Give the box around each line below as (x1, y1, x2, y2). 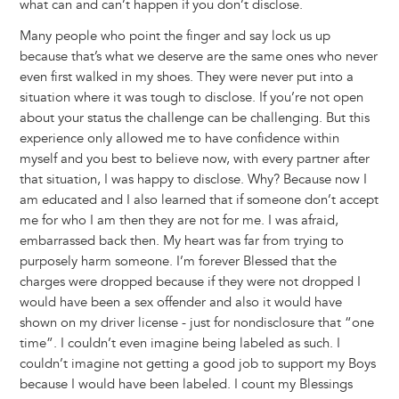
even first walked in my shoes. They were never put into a (19, 69, 354, 86)
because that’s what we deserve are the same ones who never (19, 48, 378, 66)
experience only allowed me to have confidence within (19, 130, 339, 148)
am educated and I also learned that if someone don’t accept (19, 191, 379, 209)
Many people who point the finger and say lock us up (19, 28, 330, 45)
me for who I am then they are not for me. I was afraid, (19, 212, 338, 230)
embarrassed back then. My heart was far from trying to (19, 232, 344, 250)
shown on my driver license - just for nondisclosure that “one (19, 314, 374, 332)
